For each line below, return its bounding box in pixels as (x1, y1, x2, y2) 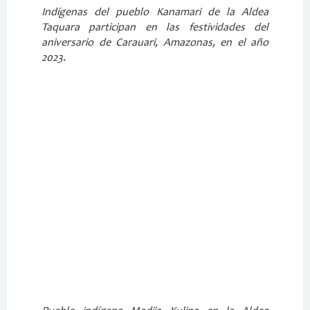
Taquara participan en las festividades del (42, 21, 268, 33)
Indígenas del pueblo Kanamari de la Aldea (42, 6, 268, 18)
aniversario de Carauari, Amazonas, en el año (42, 37, 268, 48)
